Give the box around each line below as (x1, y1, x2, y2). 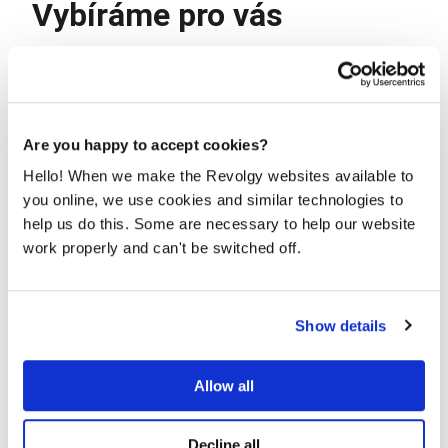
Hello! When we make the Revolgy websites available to (23, 167, 414, 185)
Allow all (194, 377, 254, 395)
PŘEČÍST (52, 355, 108, 372)
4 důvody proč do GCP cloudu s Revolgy (52, 300, 375, 322)
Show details (295, 316, 387, 334)
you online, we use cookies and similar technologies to (23, 191, 403, 209)
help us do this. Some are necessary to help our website (23, 215, 416, 233)
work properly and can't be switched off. (23, 239, 301, 257)
